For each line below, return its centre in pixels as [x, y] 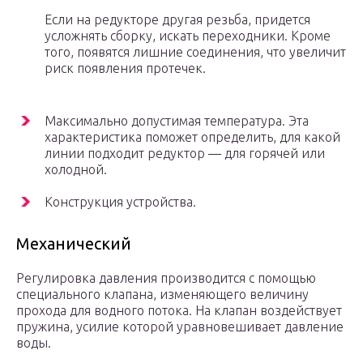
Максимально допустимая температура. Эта [177, 121]
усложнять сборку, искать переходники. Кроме [188, 36]
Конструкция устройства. [120, 202]
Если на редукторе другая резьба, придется [177, 20]
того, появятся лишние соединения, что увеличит [195, 52]
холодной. [76, 170]
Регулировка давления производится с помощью [166, 278]
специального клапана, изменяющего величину [162, 295]
